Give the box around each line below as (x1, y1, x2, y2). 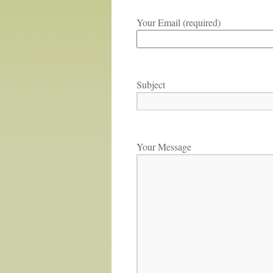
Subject (136, 78, 165, 91)
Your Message (136, 140, 191, 153)
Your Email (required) (136, 16, 221, 29)
